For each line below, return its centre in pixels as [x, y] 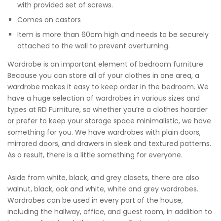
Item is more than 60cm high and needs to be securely [113, 34]
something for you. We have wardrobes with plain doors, [104, 132]
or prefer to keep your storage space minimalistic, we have [109, 121]
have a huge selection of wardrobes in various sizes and [104, 98]
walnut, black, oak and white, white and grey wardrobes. [103, 189]
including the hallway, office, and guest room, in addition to [110, 212]
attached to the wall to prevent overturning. [93, 46]
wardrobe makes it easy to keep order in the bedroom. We [108, 87]
